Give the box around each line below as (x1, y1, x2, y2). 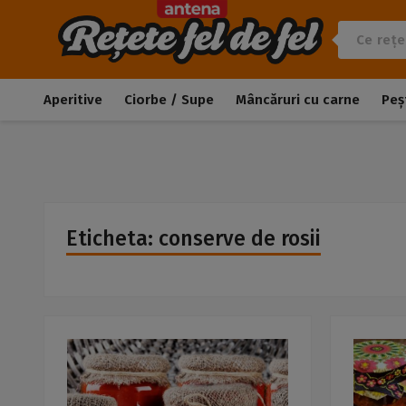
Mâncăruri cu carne (236, 92, 360, 108)
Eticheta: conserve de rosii (66, 226, 321, 251)
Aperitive (43, 92, 102, 108)
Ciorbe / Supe (124, 92, 214, 108)
